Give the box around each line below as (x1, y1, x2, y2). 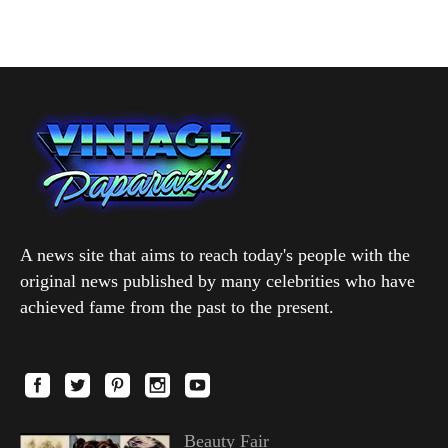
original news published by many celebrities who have (20, 270, 415, 291)
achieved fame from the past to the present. (20, 296, 334, 317)
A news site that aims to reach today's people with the (20, 244, 410, 265)
